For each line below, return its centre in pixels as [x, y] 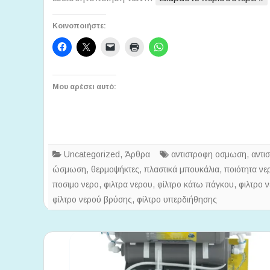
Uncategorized [92, 155]
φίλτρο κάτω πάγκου [196, 185]
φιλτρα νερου [128, 185]
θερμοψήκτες [115, 170]
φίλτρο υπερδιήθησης [177, 200]
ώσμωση [69, 170]
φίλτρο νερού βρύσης [92, 200]
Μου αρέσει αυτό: [84, 87]
